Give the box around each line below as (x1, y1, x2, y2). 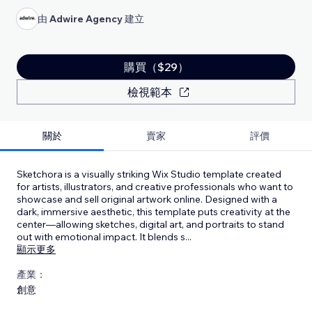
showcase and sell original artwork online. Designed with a (17, 192, 277, 205)
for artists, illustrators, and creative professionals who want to (17, 180, 293, 193)
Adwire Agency (49, 12, 123, 25)
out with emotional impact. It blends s (17, 230, 185, 243)
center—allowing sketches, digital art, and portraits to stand (17, 217, 284, 231)
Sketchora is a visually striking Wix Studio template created (17, 167, 281, 180)
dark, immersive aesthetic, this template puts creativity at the (17, 205, 290, 218)
